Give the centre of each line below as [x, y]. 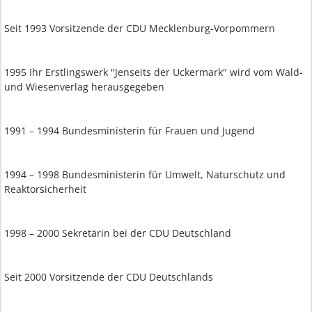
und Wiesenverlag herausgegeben [84, 87]
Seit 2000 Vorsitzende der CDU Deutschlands [109, 277]
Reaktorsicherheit [45, 189]
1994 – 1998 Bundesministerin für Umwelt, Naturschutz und [145, 174]
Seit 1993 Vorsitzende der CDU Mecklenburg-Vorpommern [140, 28]
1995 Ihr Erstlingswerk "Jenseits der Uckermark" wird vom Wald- [154, 72]
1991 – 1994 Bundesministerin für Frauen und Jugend [130, 131]
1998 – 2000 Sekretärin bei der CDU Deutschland [118, 233]
